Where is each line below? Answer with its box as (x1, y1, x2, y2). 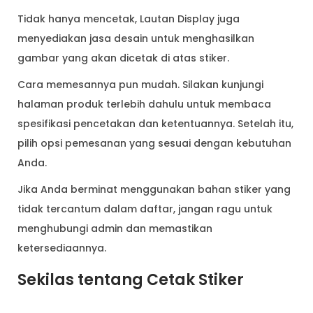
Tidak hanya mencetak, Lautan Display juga (17, 11, 240, 26)
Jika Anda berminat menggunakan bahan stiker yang (17, 182, 291, 196)
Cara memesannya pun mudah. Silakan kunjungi (17, 77, 263, 92)
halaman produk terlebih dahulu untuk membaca (17, 96, 271, 111)
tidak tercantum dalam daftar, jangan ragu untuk (17, 201, 272, 216)
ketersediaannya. (17, 240, 106, 255)
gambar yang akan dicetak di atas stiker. (17, 50, 229, 65)
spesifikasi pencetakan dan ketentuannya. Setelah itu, (17, 116, 293, 131)
